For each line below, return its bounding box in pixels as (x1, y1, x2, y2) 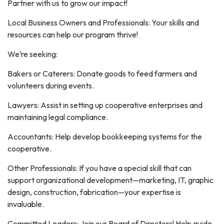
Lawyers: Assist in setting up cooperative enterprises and (7, 100, 202, 110)
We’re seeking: (7, 49, 57, 59)
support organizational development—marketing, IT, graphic (7, 175, 213, 185)
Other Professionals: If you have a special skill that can (7, 163, 191, 173)
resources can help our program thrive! (7, 29, 138, 40)
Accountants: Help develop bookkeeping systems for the (7, 131, 202, 142)
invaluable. (7, 199, 44, 209)
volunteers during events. (7, 80, 94, 91)
